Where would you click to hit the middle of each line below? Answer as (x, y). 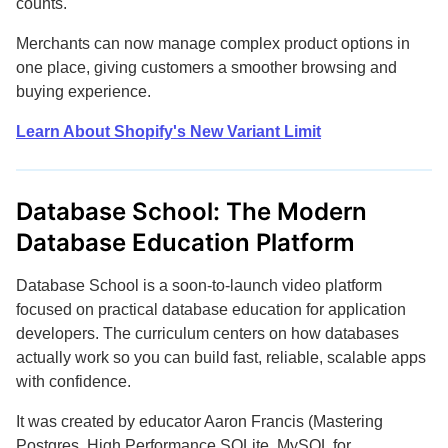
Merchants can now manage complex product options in (213, 43)
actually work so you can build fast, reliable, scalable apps (221, 357)
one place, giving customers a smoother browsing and (206, 67)
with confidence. (73, 381)
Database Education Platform (186, 242)
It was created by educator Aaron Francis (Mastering (199, 421)
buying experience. (83, 91)
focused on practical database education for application (211, 309)
